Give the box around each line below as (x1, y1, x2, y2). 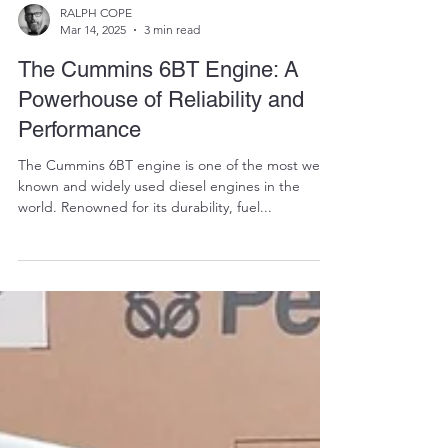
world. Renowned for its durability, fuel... (18, 318, 272, 336)
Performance (18, 237, 141, 262)
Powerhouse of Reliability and (18, 207, 304, 232)
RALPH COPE (60, 125, 132, 140)
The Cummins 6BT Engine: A (18, 177, 299, 202)
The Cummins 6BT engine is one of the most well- (18, 276, 331, 294)
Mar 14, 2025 (60, 142, 126, 157)
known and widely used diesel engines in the (18, 297, 300, 315)
